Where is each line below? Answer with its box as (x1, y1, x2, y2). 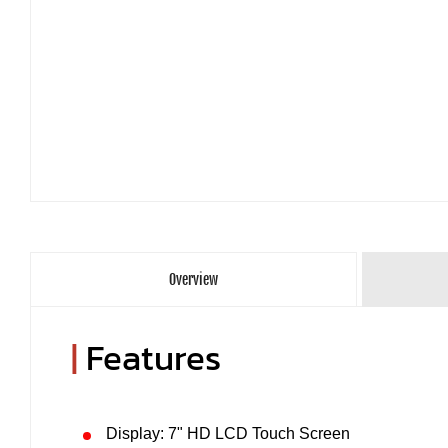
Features (86, 332, 221, 384)
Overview (168, 271, 218, 288)
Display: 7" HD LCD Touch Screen (106, 425, 350, 442)
